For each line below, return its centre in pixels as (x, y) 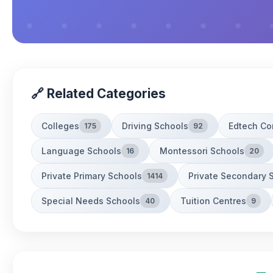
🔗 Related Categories (98, 94)
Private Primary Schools (92, 175)
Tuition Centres (213, 200)
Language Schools (81, 151)
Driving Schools (155, 126)
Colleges (60, 126)
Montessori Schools (202, 151)
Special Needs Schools (91, 200)
